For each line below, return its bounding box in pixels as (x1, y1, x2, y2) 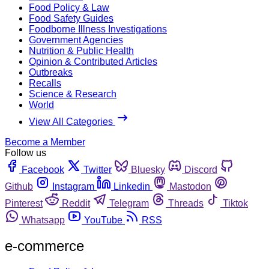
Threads (168, 198, 204, 208)
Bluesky (131, 164, 165, 175)
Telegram (109, 198, 149, 208)
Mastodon (169, 181, 211, 192)
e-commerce (5, 237, 84, 254)
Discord (184, 164, 217, 175)
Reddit (62, 198, 90, 208)
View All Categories (29, 116, 115, 127)
